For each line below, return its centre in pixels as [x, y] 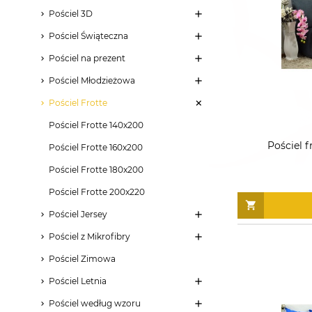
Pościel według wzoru [95, 303]
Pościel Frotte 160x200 [96, 147]
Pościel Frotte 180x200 [96, 169]
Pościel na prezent [87, 58]
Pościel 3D [71, 13]
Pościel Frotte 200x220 [97, 192]
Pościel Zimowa [82, 258]
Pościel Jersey [78, 214]
